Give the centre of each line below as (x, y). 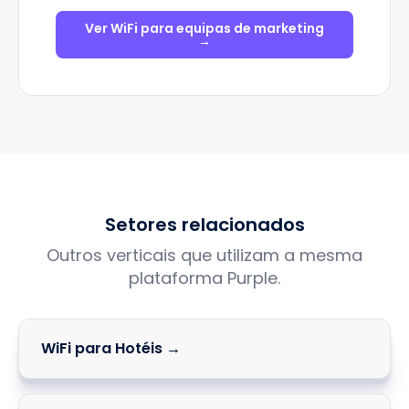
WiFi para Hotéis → (111, 348)
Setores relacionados (204, 225)
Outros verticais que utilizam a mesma (204, 255)
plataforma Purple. (204, 278)
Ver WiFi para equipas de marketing (204, 28)
